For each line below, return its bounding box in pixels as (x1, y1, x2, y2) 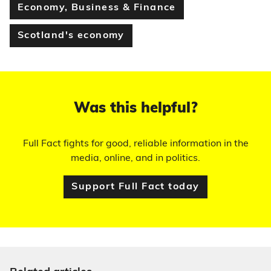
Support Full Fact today (71, 182, 200, 192)
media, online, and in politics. (71, 154, 200, 163)
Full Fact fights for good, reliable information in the (22, 139, 249, 149)
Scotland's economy (18, 31, 125, 41)
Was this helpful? (73, 102, 198, 116)
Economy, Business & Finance (18, 3, 176, 13)
